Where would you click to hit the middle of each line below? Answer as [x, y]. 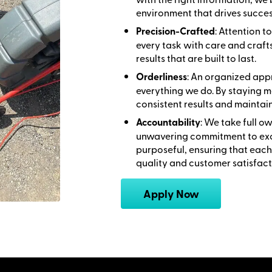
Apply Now [171, 194]
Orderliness [161, 76]
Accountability [168, 122]
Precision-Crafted [175, 31]
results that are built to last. [196, 58]
